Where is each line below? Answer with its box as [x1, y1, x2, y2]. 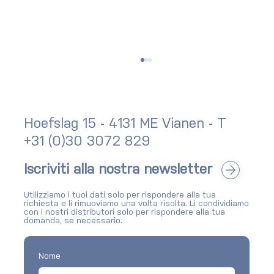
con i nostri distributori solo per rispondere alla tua [24, 209, 226, 217]
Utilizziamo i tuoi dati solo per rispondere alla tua [24, 191, 217, 199]
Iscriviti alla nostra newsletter [24, 163, 213, 177]
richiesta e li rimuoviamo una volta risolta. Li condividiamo [24, 200, 250, 208]
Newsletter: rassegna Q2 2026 [42, 162, 192, 173]
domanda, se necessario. [24, 217, 123, 225]
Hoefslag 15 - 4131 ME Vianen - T [24, 117, 227, 131]
